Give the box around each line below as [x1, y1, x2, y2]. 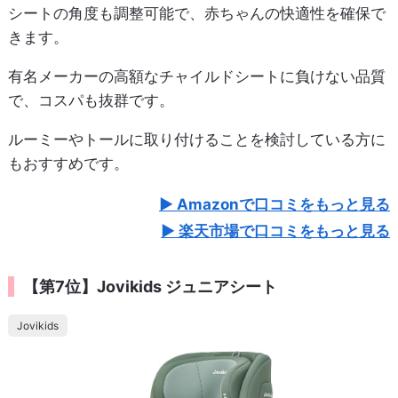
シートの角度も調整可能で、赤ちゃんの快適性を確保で [7, 4, 386, 22]
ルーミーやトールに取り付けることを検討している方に [7, 130, 386, 148]
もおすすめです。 [7, 154, 129, 172]
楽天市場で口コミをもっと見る [179, 221, 391, 240]
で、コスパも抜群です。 [7, 91, 174, 109]
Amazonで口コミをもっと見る [177, 195, 391, 213]
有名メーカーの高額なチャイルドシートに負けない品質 [7, 67, 386, 85]
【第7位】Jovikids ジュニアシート [22, 276, 277, 296]
